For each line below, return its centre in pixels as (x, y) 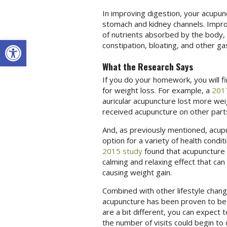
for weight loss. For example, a (157, 90)
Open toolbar (32, 44)
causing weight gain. (138, 173)
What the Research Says (147, 66)
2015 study (122, 151)
